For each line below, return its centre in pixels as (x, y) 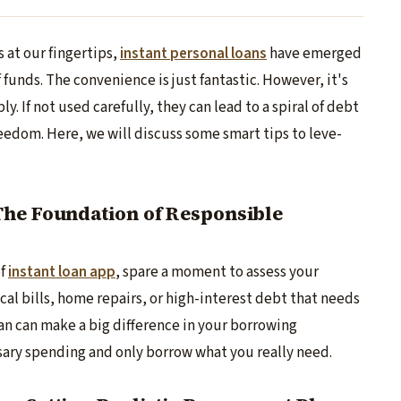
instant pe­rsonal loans (193, 54)
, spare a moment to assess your (217, 273)
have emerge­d (314, 54)
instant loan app (62, 273)
